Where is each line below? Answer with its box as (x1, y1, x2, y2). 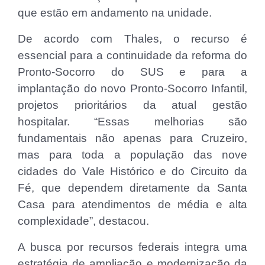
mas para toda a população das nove (18, 148, 247, 161)
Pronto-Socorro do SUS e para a (18, 65, 247, 78)
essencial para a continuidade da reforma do (18, 49, 247, 62)
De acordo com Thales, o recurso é (18, 32, 247, 45)
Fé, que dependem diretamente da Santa (18, 181, 247, 194)
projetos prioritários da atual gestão (18, 98, 247, 111)
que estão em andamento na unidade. (18, 6, 212, 19)
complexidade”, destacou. (18, 214, 149, 227)
